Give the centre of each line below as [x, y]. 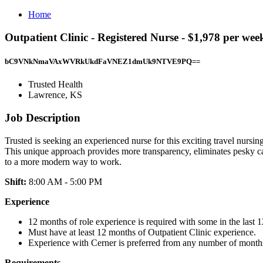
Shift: [17, 181]
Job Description [43, 117]
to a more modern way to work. [63, 161]
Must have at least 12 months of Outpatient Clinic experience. [142, 232]
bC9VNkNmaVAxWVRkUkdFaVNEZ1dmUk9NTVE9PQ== [102, 61]
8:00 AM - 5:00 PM [65, 181]
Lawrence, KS [55, 95]
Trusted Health [55, 85]
